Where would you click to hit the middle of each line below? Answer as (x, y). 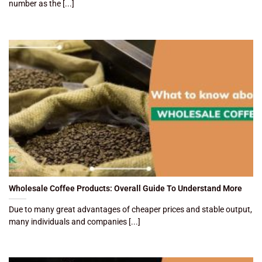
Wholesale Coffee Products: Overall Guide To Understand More (125, 188)
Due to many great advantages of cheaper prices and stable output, (130, 209)
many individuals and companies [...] (75, 221)
